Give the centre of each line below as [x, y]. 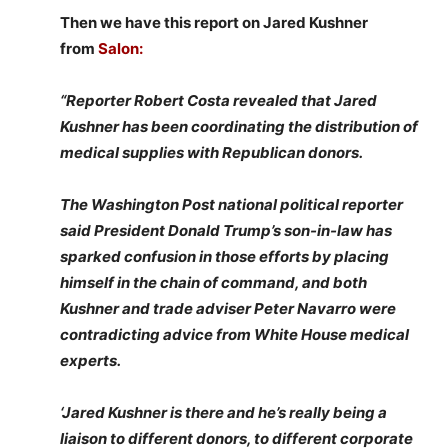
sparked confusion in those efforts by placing [224, 256]
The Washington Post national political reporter [231, 204]
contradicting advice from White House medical [234, 334]
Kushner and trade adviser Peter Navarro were [228, 308]
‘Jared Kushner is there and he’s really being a [223, 412]
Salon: [120, 48]
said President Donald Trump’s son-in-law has [226, 230]
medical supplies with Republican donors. [211, 152]
